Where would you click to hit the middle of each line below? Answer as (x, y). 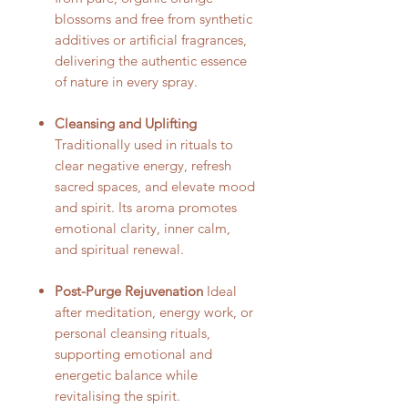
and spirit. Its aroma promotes (146, 207)
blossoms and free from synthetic (153, 18)
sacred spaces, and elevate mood (155, 186)
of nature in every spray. (126, 81)
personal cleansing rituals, (133, 332)
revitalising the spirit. (117, 395)
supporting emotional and (133, 353)
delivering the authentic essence (151, 60)
